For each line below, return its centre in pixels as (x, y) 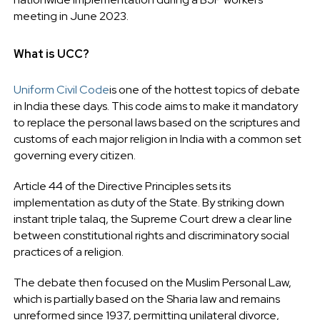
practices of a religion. (68, 251)
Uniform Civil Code (61, 89)
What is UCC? (51, 54)
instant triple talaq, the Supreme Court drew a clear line (152, 219)
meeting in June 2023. (71, 16)
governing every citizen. (74, 155)
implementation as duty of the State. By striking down (149, 202)
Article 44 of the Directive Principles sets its (122, 186)
